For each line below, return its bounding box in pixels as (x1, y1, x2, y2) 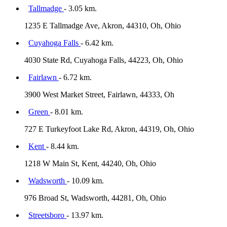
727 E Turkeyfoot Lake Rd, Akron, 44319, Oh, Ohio (24, 125, 194, 134)
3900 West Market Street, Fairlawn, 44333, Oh (24, 90, 174, 99)
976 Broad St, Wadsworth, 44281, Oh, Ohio (24, 194, 166, 203)
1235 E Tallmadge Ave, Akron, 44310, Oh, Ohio (24, 21, 181, 30)
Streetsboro (28, 211, 66, 220)
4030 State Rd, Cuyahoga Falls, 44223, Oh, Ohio (24, 56, 183, 65)
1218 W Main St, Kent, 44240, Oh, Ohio (24, 159, 156, 168)
